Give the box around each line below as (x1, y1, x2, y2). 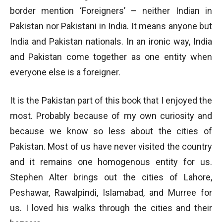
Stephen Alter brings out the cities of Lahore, (10, 172, 212, 182)
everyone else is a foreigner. (10, 67, 120, 77)
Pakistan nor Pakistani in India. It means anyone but (10, 21, 212, 31)
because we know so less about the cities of (10, 126, 212, 136)
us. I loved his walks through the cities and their (10, 203, 212, 213)
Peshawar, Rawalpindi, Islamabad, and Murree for (10, 187, 212, 198)
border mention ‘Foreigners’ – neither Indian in (10, 5, 212, 16)
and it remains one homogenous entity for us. (10, 157, 212, 167)
